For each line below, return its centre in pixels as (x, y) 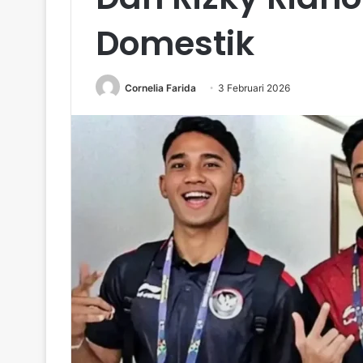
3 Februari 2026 (254, 88)
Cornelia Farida (160, 88)
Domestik (175, 43)
